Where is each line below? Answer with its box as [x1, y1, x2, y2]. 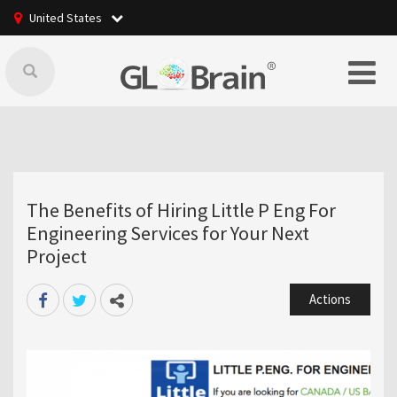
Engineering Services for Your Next [26, 220, 309, 245]
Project [26, 243, 87, 269]
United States [29, 10, 105, 26]
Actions [309, 291, 352, 308]
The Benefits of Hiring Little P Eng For [26, 197, 336, 222]
